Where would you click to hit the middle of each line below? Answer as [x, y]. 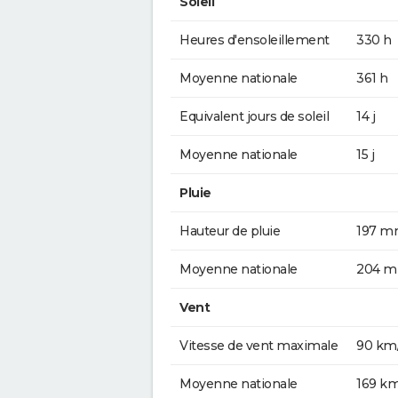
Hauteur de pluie [230, 231]
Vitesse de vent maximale [259, 345]
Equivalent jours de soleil [254, 116]
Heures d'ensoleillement [255, 40]
